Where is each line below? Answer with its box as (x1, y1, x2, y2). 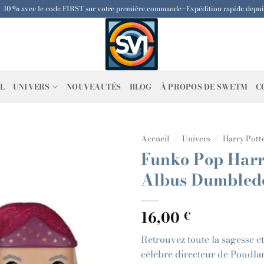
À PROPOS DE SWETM (160, 81, 248, 93)
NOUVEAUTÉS (66, 81, 121, 93)
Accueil (141, 133, 170, 144)
